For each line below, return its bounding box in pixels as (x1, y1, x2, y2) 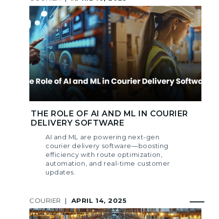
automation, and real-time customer (45, 159, 171, 167)
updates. (45, 168, 76, 176)
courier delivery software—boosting (45, 141, 169, 150)
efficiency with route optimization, (45, 150, 163, 158)
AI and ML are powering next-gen (45, 132, 160, 141)
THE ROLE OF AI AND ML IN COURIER (31, 109, 188, 118)
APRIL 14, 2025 (71, 196, 127, 204)
